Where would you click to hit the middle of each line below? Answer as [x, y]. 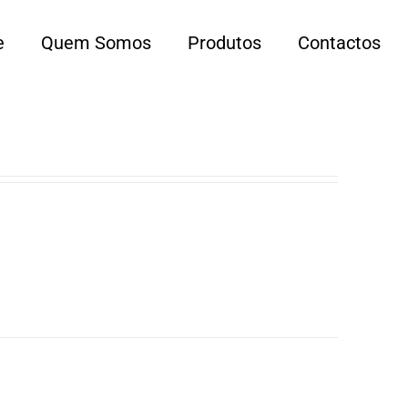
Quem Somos [96, 42]
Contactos [339, 42]
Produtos [224, 42]
